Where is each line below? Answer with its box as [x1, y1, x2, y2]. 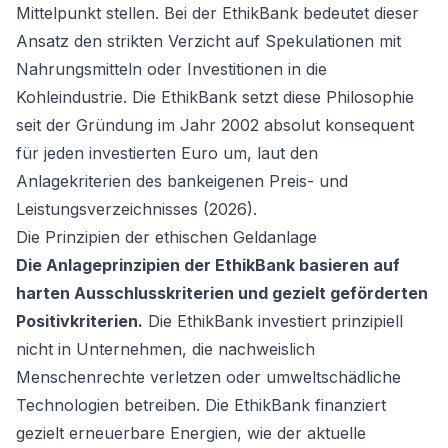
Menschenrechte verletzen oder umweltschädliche [16, 367, 401, 387]
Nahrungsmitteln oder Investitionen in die [16, 59, 327, 79]
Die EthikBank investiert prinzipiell [143, 311, 403, 331]
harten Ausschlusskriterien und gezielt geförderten [16, 283, 428, 303]
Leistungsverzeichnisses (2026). [16, 199, 257, 219]
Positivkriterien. [16, 311, 143, 331]
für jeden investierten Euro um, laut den [16, 143, 318, 163]
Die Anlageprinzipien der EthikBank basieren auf [16, 255, 400, 275]
